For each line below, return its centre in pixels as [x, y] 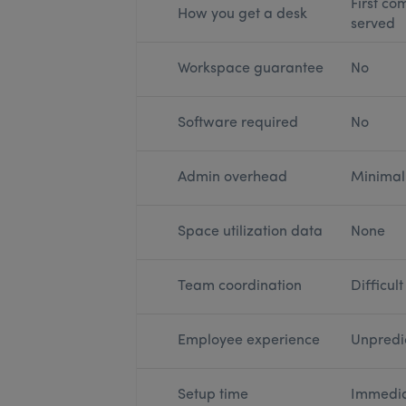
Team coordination [239, 286]
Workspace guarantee [250, 69]
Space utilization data [250, 232]
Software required [237, 123]
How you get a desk [242, 14]
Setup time [213, 395]
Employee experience [248, 341]
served [372, 24]
